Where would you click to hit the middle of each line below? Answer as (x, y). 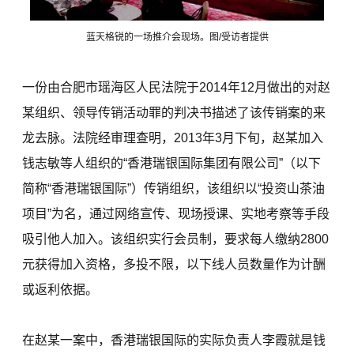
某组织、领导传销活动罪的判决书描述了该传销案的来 (174, 113)
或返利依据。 (60, 290)
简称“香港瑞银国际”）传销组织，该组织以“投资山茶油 (174, 189)
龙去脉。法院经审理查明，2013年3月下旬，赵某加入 (173, 138)
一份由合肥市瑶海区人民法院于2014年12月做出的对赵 (177, 88)
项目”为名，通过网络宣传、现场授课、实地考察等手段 (176, 214)
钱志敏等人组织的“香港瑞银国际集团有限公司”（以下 (172, 164)
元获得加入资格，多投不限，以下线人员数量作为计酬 (174, 265)
